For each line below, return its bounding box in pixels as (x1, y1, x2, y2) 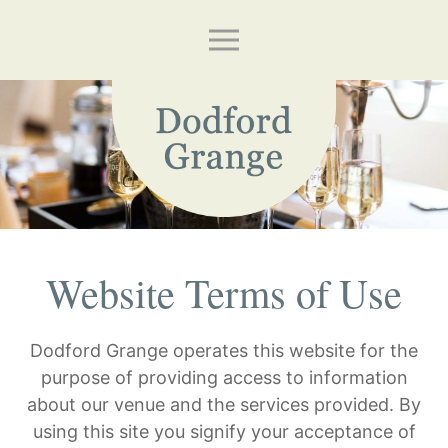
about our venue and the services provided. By (27, 394, 421, 416)
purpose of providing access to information (40, 367, 408, 389)
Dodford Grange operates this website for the (30, 340, 418, 362)
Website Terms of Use (46, 266, 402, 320)
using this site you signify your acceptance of (32, 421, 416, 443)
